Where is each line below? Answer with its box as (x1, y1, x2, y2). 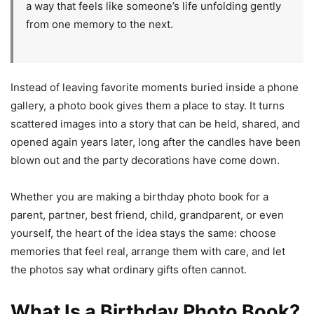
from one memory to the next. (26, 17, 173, 31)
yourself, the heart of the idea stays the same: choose (11, 226, 276, 240)
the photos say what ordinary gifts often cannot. (11, 262, 247, 276)
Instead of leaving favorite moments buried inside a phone (11, 80, 299, 94)
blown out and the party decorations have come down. (11, 153, 280, 167)
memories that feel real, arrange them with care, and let (11, 244, 285, 258)
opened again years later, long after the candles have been (11, 135, 301, 149)
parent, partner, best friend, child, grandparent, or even (11, 207, 284, 221)
